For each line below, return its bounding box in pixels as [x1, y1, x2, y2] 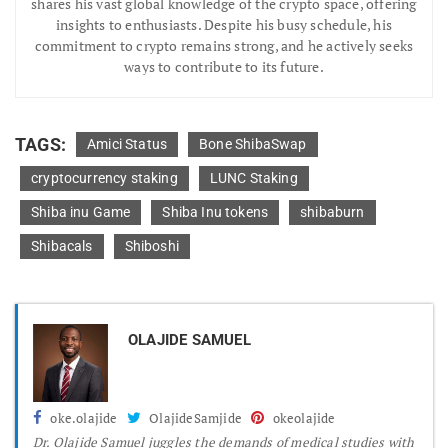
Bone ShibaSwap [199, 136, 307, 153]
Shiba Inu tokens [162, 204, 269, 221]
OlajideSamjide [146, 409, 243, 428]
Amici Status [87, 136, 168, 153]
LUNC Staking [209, 170, 298, 187]
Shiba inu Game [31, 204, 131, 221]
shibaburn [300, 204, 365, 221]
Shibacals [31, 238, 93, 255]
